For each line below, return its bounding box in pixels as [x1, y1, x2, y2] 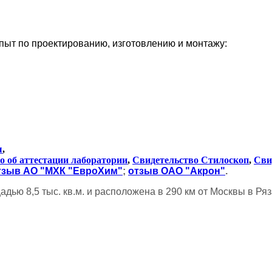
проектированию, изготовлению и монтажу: [32, 38, 229, 49]
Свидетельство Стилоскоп [132, 155, 249, 165]
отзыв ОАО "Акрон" [128, 166, 225, 176]
